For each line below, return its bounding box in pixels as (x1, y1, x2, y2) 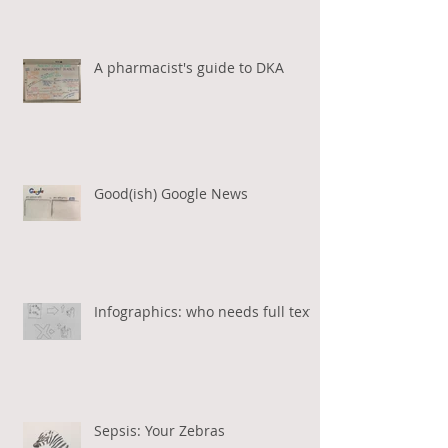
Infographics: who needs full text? (94, 301, 320, 321)
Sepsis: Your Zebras (94, 420, 225, 440)
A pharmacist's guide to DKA (94, 57, 284, 77)
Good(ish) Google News (94, 183, 248, 203)
